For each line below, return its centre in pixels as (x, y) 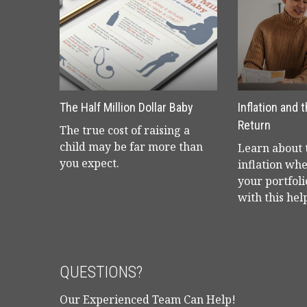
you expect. (89, 163)
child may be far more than (131, 147)
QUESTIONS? (101, 272)
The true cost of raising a (125, 130)
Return (254, 125)
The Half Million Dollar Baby (126, 107)
